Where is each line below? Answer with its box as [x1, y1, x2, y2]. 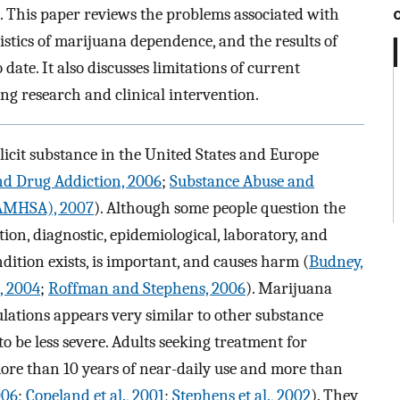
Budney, [309, 251, 363, 271]
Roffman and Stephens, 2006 [48, 278, 246, 298]
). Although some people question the [94, 197, 346, 218]
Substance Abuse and [170, 171, 314, 191]
